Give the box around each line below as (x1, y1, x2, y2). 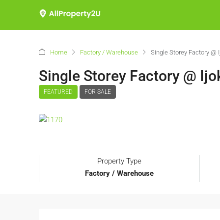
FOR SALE (84, 88, 111, 95)
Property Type (97, 157, 141, 166)
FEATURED (44, 88, 73, 95)
